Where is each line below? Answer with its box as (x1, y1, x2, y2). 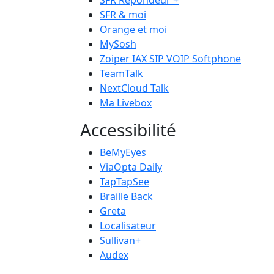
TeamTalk (100, 67, 143, 81)
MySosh (100, 37, 136, 51)
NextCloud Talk (100, 81, 169, 95)
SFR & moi (100, 8, 146, 22)
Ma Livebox (100, 96, 152, 110)
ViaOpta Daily (100, 160, 162, 174)
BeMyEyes (100, 146, 146, 160)
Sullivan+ (100, 234, 141, 248)
